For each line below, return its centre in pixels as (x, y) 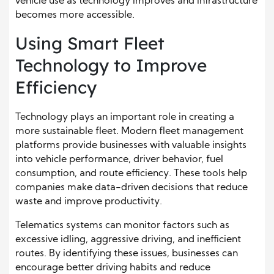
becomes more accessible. (75, 16)
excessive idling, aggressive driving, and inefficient (128, 240)
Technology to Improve (111, 65)
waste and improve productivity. (89, 202)
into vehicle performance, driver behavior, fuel (119, 160)
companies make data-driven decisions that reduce (131, 188)
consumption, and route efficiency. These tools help (131, 174)
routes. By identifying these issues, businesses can (127, 254)
